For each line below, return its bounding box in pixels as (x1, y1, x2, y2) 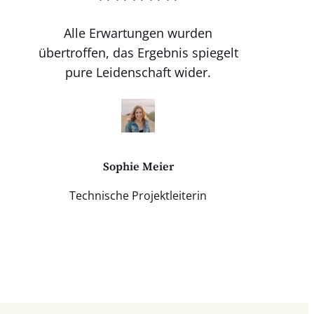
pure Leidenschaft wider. (65, 63, 212, 81)
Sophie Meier (102, 158, 174, 175)
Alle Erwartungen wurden (64, 24, 213, 41)
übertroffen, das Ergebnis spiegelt (38, 43, 238, 61)
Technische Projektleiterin (69, 188, 207, 204)
